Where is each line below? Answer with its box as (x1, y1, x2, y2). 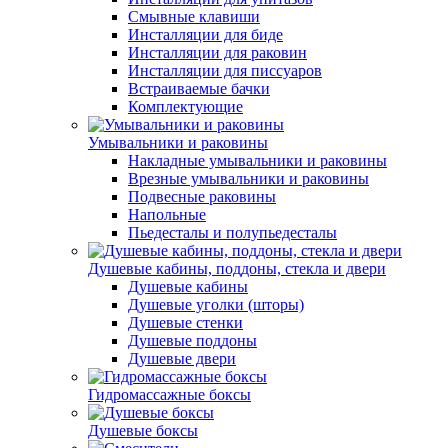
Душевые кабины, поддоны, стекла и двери (88, 260, 386, 277)
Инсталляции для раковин (128, 44, 307, 61)
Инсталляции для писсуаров (128, 62, 322, 79)
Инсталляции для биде (128, 26, 283, 43)
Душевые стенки (128, 314, 243, 331)
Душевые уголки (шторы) (128, 296, 304, 313)
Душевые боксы (88, 422, 198, 439)
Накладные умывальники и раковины (128, 152, 387, 169)
